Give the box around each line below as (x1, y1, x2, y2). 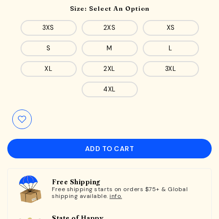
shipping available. (52, 192, 109, 200)
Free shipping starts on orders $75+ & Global (52, 185, 188, 193)
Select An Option (88, 4, 150, 12)
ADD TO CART (85, 144, 134, 153)
